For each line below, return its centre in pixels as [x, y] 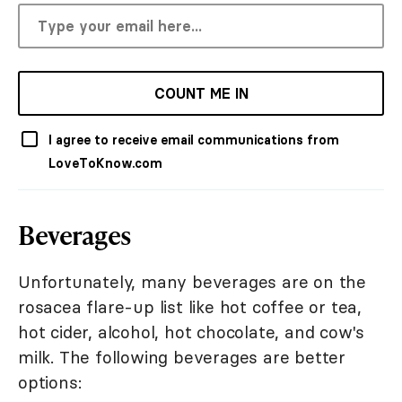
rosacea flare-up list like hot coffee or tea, [190, 307]
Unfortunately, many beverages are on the [192, 282]
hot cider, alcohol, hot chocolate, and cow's [192, 332]
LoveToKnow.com [105, 164]
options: [50, 383]
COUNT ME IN [201, 94]
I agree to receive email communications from [194, 140]
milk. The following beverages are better [182, 358]
